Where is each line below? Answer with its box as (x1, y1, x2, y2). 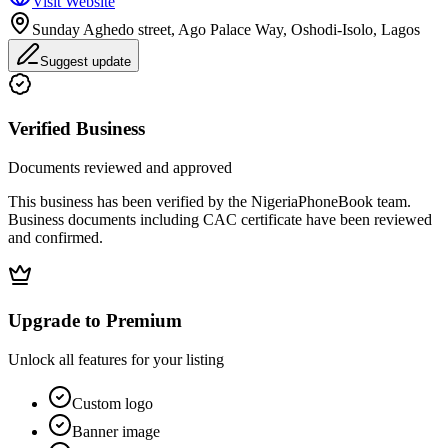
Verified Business (8, 118, 145, 140)
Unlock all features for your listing (8, 350, 224, 368)
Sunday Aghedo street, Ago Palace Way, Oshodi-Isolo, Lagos (32, 20, 420, 38)
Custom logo (72, 394, 153, 412)
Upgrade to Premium (8, 309, 182, 331)
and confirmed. (8, 229, 103, 247)
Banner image (72, 422, 160, 440)
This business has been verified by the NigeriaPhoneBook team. (8, 193, 411, 211)
